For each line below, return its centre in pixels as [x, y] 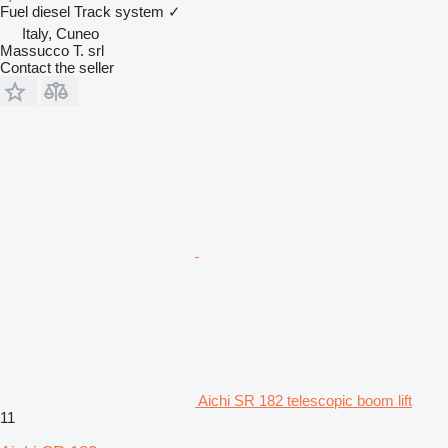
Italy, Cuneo [60, 33]
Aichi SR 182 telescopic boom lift [305, 400]
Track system [119, 11]
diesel [51, 11]
